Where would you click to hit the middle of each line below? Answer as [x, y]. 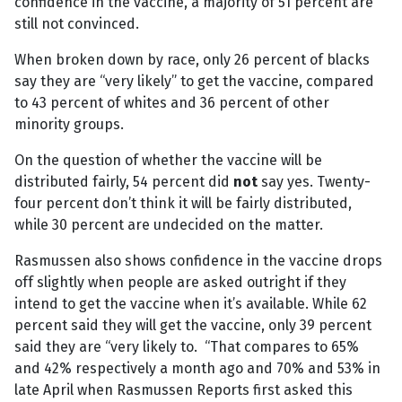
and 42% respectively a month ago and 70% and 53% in [197, 369]
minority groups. [69, 125]
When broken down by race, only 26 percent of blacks [192, 60]
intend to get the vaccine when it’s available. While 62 [191, 304]
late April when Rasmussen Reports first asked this [184, 390]
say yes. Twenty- [314, 182]
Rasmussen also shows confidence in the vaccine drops [198, 261]
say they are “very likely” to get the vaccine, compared [194, 82]
